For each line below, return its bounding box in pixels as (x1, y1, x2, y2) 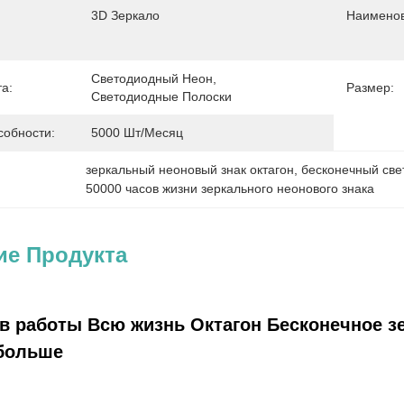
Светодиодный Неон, (91, 71, 216, 86)
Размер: (346, 80, 394, 95)
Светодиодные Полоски (91, 89, 232, 104)
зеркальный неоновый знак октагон (86, 162, 295, 177)
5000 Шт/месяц (91, 125, 183, 140)
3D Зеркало (91, 8, 160, 23)
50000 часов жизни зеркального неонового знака (86, 181, 375, 196)
